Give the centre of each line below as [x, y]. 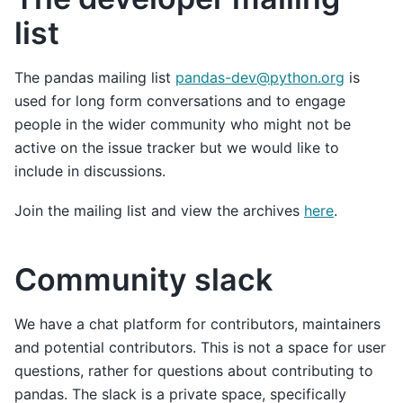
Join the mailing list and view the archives [159, 211]
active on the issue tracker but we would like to [177, 147]
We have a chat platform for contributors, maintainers [197, 324]
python [294, 77]
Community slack [143, 280]
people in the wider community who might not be [183, 124]
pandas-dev [216, 77]
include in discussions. [90, 170]
